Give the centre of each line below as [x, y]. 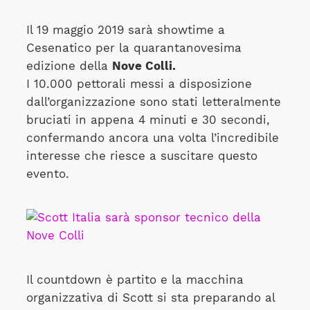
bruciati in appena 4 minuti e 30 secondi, [148, 120]
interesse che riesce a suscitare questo [142, 156]
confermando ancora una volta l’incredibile [152, 138]
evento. [47, 174]
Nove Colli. [144, 66]
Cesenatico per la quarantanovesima [134, 48]
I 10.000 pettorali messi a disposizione [139, 84]
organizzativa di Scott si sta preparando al [150, 298]
